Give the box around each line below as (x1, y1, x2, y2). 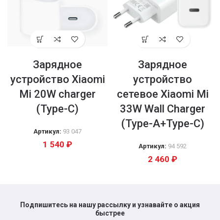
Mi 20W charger (19, 88, 96, 100)
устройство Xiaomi (10, 73, 105, 85)
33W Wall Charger (120, 103, 205, 115)
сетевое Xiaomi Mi (116, 88, 209, 100)
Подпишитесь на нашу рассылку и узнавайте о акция (20, 201, 200, 209)
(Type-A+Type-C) (121, 117, 204, 130)
